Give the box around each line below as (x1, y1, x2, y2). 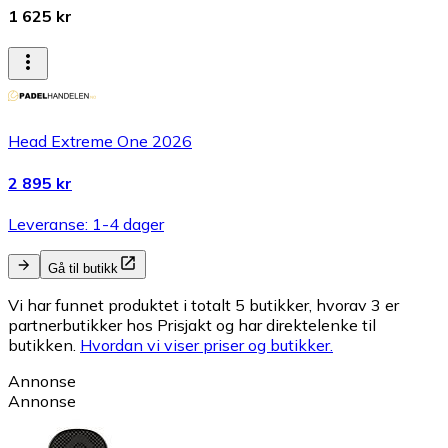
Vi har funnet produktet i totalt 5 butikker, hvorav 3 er (8, 294, 399, 315)
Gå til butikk (48, 260, 118, 276)
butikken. (8, 334, 76, 355)
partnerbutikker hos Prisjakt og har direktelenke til (8, 314, 376, 335)
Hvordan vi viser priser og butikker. (80, 334, 333, 355)
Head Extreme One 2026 (8, 131, 192, 152)
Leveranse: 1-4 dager (8, 213, 164, 234)
